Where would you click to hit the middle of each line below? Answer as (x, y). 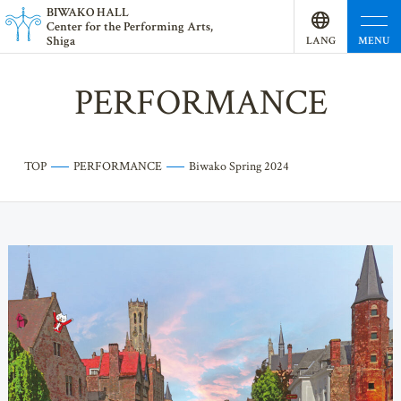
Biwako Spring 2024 (239, 166)
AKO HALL (99, 13)
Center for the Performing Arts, (130, 27)
